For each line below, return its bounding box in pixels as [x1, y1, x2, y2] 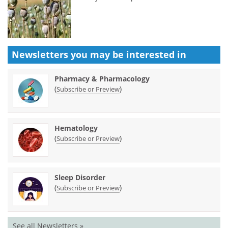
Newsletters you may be [12, 48, 126, 61]
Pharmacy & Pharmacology [54, 73, 150, 83]
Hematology [54, 123, 98, 133]
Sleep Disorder [54, 172, 105, 182]
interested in [126, 48, 186, 61]
